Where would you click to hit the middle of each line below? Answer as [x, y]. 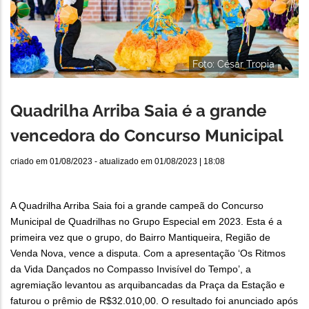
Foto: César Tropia [233, 64]
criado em [30, 162]
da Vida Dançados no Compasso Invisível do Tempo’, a [131, 269]
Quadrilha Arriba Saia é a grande [138, 111]
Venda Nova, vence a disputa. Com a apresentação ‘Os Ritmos [148, 253]
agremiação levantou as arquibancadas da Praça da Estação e [148, 285]
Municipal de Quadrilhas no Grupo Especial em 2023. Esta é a [146, 222]
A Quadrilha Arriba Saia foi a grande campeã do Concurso [137, 206]
